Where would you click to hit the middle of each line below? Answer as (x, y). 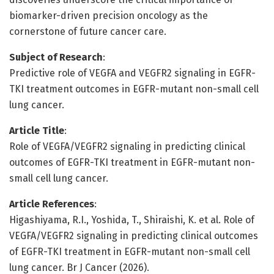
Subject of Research (56, 57)
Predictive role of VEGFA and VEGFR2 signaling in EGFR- (132, 73)
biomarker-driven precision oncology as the (109, 15)
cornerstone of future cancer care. (88, 31)
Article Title (37, 130)
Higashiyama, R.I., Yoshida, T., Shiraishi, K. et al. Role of (132, 220)
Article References (52, 204)
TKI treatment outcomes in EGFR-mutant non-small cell (134, 89)
